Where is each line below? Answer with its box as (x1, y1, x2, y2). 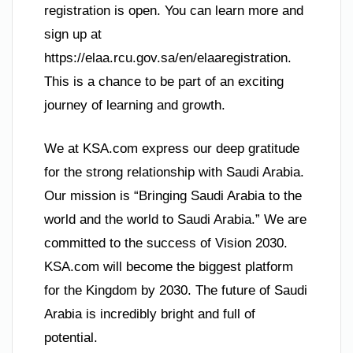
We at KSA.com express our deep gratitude (44, 141, 299, 157)
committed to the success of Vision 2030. (44, 236, 288, 251)
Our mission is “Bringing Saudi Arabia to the (44, 188, 302, 204)
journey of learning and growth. (44, 97, 225, 113)
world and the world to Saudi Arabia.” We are (44, 212, 307, 228)
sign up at (44, 26, 102, 42)
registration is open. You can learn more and (44, 2, 303, 18)
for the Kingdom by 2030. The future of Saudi (44, 283, 307, 299)
